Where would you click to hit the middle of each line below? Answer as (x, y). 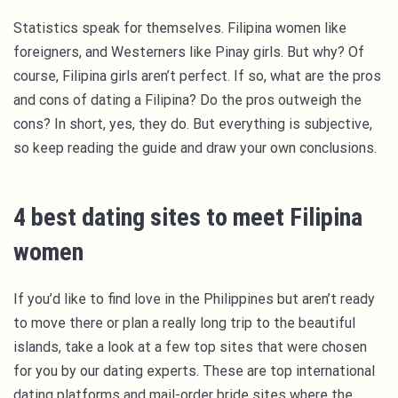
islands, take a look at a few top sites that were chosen (190, 347)
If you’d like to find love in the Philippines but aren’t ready (194, 299)
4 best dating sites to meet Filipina (188, 217)
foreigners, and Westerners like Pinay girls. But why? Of (189, 52)
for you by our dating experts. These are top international (194, 371)
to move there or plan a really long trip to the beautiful (184, 323)
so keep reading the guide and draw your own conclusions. (197, 148)
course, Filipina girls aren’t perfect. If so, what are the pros (197, 76)
